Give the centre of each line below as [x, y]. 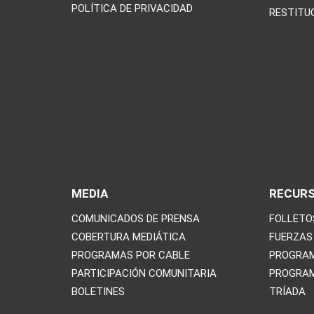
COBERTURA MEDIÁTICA [129, 237]
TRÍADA [288, 292]
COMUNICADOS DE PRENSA [136, 219]
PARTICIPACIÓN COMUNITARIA [144, 274]
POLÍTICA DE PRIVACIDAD [132, 9]
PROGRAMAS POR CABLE [131, 255]
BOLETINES [98, 292]
